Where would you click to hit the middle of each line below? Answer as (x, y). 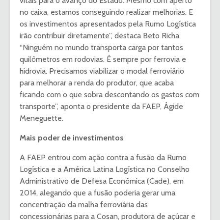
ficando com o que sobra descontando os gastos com (110, 95)
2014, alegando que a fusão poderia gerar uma (97, 193)
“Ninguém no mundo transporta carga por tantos (101, 48)
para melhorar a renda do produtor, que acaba (97, 83)
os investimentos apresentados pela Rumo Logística (108, 24)
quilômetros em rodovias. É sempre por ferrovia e (103, 59)
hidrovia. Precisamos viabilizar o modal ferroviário (102, 71)
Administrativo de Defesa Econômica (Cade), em (102, 181)
